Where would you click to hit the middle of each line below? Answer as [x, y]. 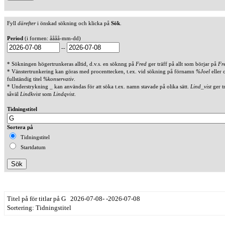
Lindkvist [30, 94]
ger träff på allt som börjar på [182, 64]
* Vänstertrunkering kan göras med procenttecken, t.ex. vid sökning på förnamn [101, 72]
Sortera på [20, 127]
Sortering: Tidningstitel [39, 208]
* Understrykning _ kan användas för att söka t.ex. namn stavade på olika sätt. [99, 87]
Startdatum [32, 147]
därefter [27, 23]
